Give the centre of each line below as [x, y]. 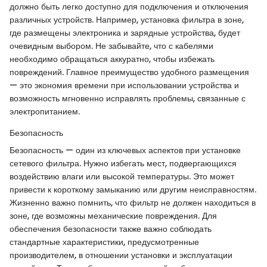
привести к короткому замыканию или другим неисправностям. [133, 190]
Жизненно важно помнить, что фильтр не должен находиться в [133, 203]
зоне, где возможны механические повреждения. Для [113, 216]
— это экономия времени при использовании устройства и [124, 86]
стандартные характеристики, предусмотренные [104, 242]
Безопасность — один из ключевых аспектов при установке [125, 150]
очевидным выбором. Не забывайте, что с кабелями [111, 46]
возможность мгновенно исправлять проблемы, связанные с [128, 99]
